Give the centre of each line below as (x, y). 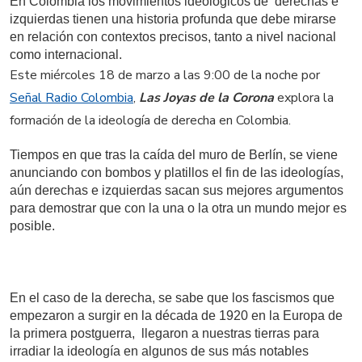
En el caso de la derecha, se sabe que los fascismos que (172, 298)
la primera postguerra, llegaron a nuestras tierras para (164, 334)
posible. (32, 225)
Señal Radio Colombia (72, 98)
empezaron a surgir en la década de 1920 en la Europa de (176, 316)
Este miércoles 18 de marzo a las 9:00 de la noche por (165, 75)
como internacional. (66, 55)
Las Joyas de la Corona (206, 98)
